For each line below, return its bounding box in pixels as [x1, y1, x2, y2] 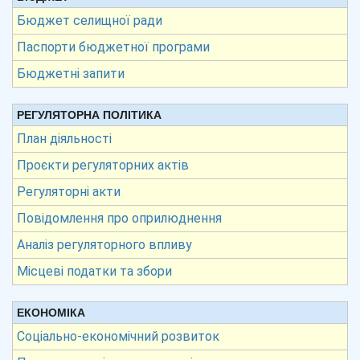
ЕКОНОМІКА [17, 306, 85, 319]
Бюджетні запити [17, 66, 125, 81]
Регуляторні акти [17, 184, 121, 199]
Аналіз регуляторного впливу [17, 237, 192, 252]
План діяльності [17, 131, 112, 146]
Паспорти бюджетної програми [17, 39, 210, 55]
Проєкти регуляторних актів [17, 157, 189, 173]
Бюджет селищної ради [17, 13, 162, 28]
